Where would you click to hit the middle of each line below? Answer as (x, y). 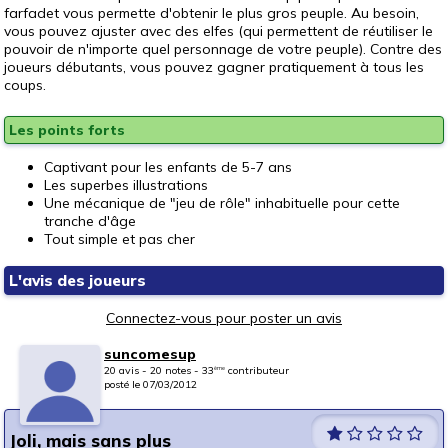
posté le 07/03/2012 (150, 384)
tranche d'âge (90, 221)
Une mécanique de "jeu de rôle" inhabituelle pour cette (222, 203)
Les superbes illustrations (126, 185)
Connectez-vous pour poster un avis (224, 318)
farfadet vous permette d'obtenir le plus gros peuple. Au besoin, (211, 13)
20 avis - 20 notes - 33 (159, 370)
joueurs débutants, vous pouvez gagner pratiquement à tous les (214, 67)
